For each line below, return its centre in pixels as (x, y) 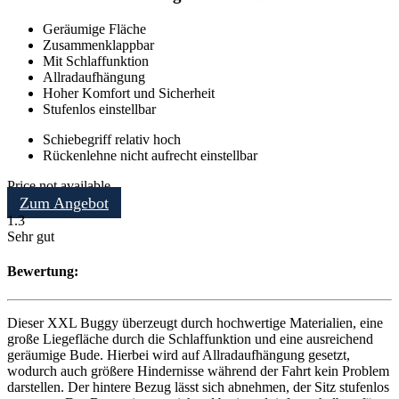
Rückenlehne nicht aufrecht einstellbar (150, 156)
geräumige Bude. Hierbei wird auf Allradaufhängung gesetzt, (179, 354)
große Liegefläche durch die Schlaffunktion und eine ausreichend (190, 338)
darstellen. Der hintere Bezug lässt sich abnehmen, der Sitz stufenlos (198, 387)
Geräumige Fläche (94, 29)
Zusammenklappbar (98, 45)
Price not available (59, 186)
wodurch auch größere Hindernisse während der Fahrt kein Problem (198, 370)
